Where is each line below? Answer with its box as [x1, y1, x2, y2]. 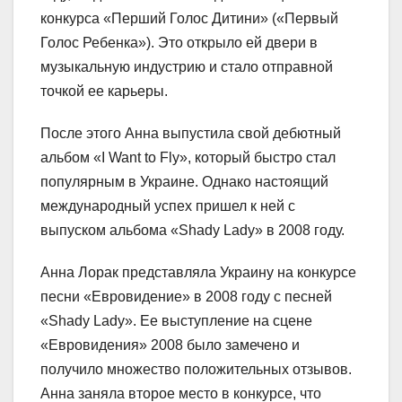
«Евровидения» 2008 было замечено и [40, 337, 300, 354]
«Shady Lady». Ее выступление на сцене [40, 313, 312, 329]
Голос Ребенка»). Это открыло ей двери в [40, 35, 318, 51]
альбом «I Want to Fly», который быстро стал [40, 150, 336, 166]
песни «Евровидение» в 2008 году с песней [40, 289, 332, 305]
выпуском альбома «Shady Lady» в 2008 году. [40, 223, 345, 239]
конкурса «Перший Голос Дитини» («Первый [40, 11, 338, 27]
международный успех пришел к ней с [40, 198, 295, 214]
